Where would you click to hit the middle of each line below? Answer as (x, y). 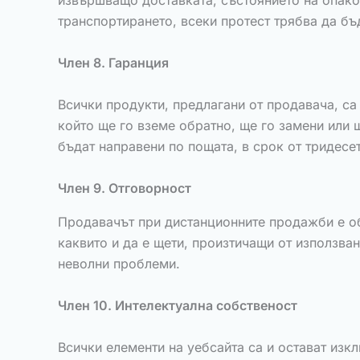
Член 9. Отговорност (125, 188)
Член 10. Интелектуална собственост (178, 305)
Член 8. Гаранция (113, 63)
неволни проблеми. (119, 264)
